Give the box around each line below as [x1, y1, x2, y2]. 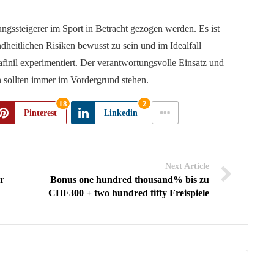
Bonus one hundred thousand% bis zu [50, 174, 209, 185]
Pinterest [24, 108, 57, 117]
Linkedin [104, 108, 138, 117]
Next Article [165, 161, 209, 171]
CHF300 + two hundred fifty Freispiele [48, 187, 209, 198]
